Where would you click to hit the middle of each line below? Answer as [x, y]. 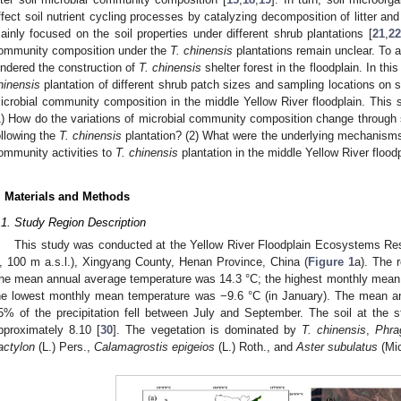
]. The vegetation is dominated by [208, 330]
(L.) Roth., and [256, 347]
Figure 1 [331, 262]
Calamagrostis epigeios [154, 347]
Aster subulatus [337, 347]
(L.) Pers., [64, 347]
